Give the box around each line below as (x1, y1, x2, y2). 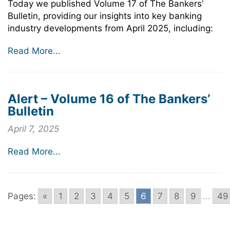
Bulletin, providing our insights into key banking (8, 11, 202, 21)
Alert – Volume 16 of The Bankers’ (8, 91, 210, 106)
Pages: (8, 191, 36, 201)
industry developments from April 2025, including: (8, 23, 213, 33)
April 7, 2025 (8, 124, 59, 134)
